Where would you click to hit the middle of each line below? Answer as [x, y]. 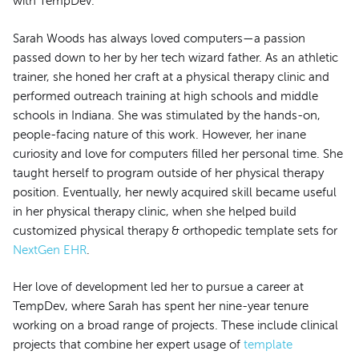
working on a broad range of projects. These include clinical [175, 326]
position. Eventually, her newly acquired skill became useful [175, 192]
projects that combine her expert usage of [128, 345]
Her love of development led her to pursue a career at [158, 287]
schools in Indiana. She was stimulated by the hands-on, [167, 115]
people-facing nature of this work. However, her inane [159, 134]
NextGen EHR [50, 250]
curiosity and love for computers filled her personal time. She [178, 153]
